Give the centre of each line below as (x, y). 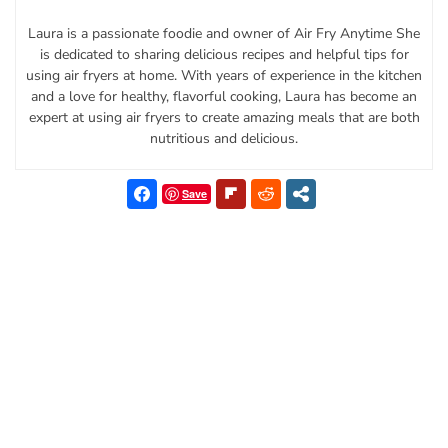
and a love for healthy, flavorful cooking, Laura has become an (224, 97)
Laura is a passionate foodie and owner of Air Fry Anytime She (224, 34)
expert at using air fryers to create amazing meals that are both (224, 118)
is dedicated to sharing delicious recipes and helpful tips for (224, 55)
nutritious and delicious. (224, 139)
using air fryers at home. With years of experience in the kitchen (224, 76)
